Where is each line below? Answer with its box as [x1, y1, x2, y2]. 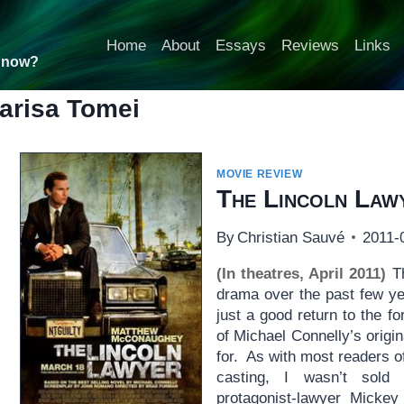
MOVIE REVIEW [216, 168, 303, 180]
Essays [215, 36, 266, 54]
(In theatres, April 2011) [216, 264, 387, 282]
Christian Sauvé [237, 228, 345, 246]
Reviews [280, 36, 339, 54]
